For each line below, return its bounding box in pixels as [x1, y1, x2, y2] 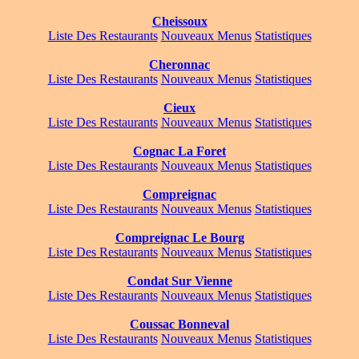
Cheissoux [151, 14, 208, 29]
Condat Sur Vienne [127, 274, 232, 288]
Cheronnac [149, 58, 210, 72]
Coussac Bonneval [130, 317, 229, 332]
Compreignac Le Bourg [115, 231, 244, 245]
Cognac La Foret [133, 144, 226, 159]
